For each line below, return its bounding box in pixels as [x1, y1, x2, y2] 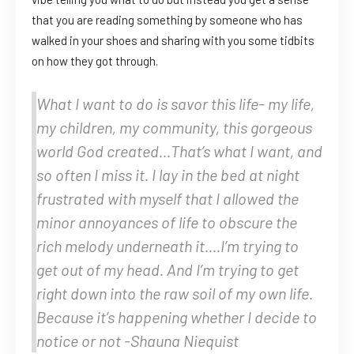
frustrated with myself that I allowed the [36, 189, 299, 209]
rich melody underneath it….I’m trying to [36, 236, 299, 256]
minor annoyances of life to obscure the [36, 213, 297, 232]
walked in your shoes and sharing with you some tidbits [32, 33, 314, 48]
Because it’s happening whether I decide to [36, 307, 317, 327]
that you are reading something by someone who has [32, 13, 303, 28]
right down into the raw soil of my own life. [36, 284, 313, 303]
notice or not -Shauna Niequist [36, 331, 239, 351]
